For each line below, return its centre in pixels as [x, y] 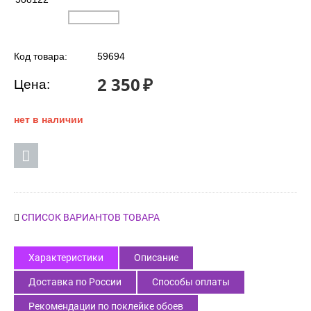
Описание [156, 258]
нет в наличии [49, 120]
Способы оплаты [191, 282]
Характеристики [66, 258]
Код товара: [41, 57]
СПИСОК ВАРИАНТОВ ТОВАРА [91, 218]
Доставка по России [75, 282]
